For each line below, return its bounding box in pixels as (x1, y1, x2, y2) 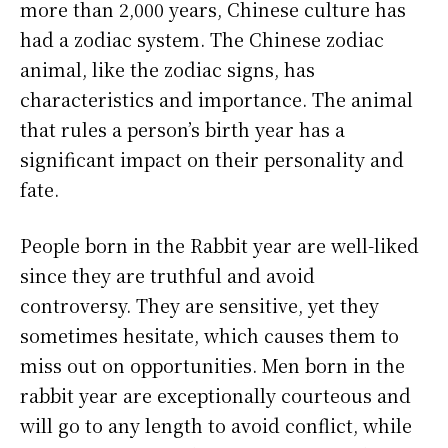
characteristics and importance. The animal (20, 86, 413, 113)
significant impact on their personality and (20, 146, 404, 173)
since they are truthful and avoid (20, 262, 315, 289)
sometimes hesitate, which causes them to (20, 322, 399, 349)
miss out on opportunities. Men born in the (20, 352, 405, 379)
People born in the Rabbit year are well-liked (20, 232, 419, 259)
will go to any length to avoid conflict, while (20, 412, 412, 439)
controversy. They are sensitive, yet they (20, 292, 379, 319)
